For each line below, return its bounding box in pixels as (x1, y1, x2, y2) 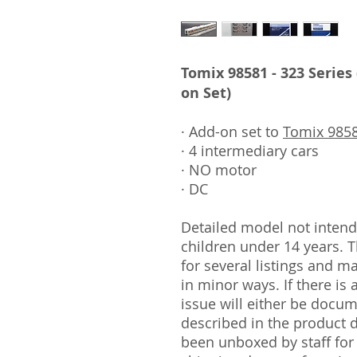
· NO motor (181, 160, 257, 179)
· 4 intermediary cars (181, 141, 319, 160)
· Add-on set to (181, 122, 283, 141)
